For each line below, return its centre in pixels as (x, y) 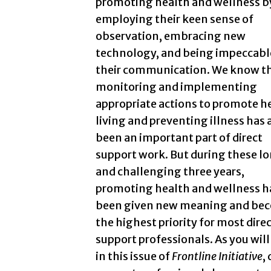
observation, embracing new (170, 36)
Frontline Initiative (217, 256)
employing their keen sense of (174, 19)
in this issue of (133, 256)
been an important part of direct (179, 137)
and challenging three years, (170, 171)
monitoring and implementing (176, 87)
